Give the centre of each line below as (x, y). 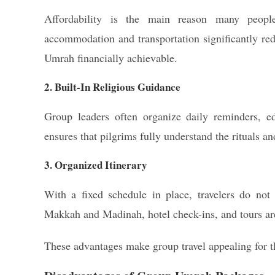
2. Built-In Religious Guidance (112, 87)
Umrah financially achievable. (111, 58)
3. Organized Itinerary (96, 165)
